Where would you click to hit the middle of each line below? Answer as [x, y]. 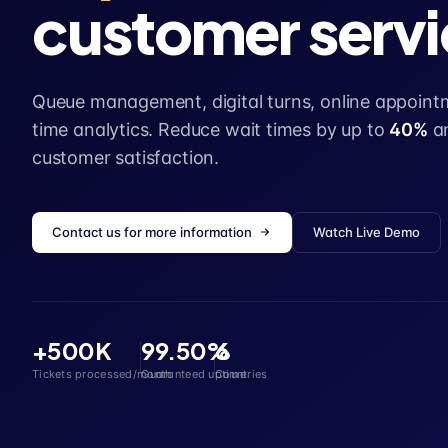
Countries [241, 373]
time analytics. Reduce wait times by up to [208, 129]
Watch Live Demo [366, 231]
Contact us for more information [152, 231]
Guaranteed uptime [194, 373]
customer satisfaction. [126, 157]
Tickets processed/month [102, 373]
